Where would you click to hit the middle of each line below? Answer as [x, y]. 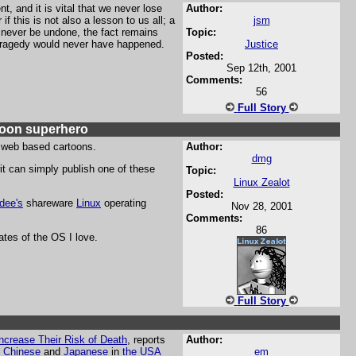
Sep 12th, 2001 [261, 68]
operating [124, 203]
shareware [50, 203]
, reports [146, 340]
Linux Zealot [261, 182]
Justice [261, 44]
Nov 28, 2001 [261, 206]
